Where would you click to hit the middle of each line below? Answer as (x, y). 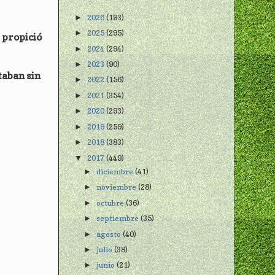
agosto (110, 234)
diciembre (116, 171)
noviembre (118, 187)
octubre (111, 203)
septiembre (119, 219)
